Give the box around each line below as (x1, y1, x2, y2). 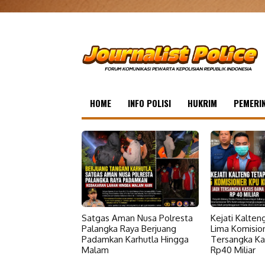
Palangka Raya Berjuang (82, 222, 176, 234)
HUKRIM (188, 96, 217, 110)
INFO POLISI (128, 96, 171, 110)
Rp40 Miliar (210, 244, 256, 256)
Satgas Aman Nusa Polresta (82, 212, 193, 224)
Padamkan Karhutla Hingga (82, 233, 189, 245)
